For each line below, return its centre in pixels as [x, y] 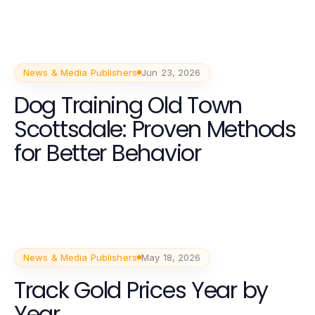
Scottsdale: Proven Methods [155, 129]
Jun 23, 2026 [171, 72]
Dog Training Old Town [128, 105]
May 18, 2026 [171, 257]
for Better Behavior [108, 153]
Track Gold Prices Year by [141, 290]
